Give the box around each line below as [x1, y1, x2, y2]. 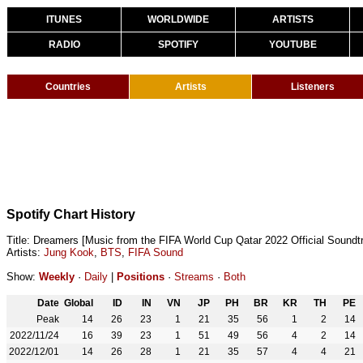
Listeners [291, 81, 335, 92]
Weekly [39, 271, 75, 283]
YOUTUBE [268, 39, 317, 50]
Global [64, 297, 93, 309]
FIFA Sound [128, 246, 183, 258]
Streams [174, 271, 214, 283]
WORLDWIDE [147, 14, 209, 25]
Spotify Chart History [6, 207, 135, 221]
